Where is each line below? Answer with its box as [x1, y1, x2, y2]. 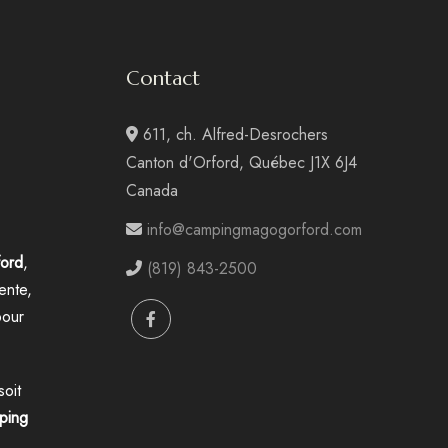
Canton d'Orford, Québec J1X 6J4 [125, 151, 357, 174]
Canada [125, 179, 178, 202]
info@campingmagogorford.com [146, 218, 362, 241]
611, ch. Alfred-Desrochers [137, 123, 328, 146]
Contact [125, 66, 200, 91]
